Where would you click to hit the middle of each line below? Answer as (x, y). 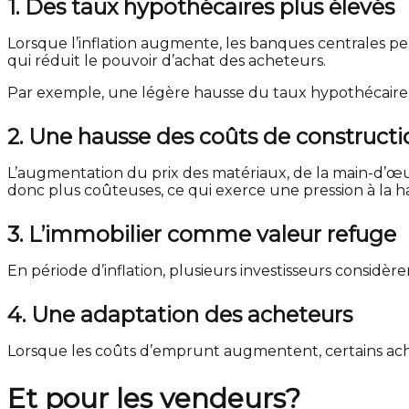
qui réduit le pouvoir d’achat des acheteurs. (167, 61)
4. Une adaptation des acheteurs (180, 315)
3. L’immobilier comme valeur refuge (202, 234)
